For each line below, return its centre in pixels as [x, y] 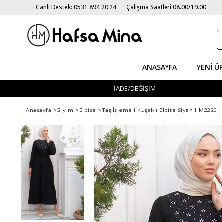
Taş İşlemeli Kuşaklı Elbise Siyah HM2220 [159, 110]
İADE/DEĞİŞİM [135, 88]
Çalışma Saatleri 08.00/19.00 [166, 7]
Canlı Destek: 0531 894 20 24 [76, 7]
